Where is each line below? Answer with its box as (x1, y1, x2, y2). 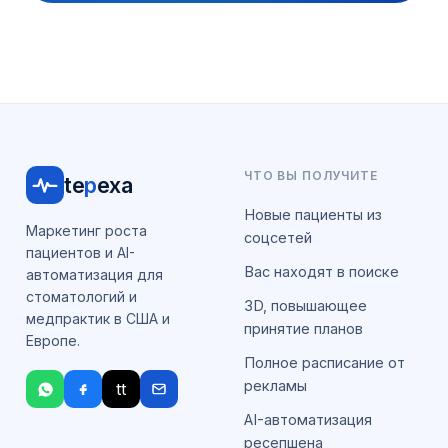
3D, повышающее (244, 297, 367, 314)
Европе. (26, 332, 80, 349)
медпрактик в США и (26, 310, 170, 327)
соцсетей (244, 229, 312, 246)
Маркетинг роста (26, 222, 147, 239)
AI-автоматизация (244, 411, 372, 428)
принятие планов (244, 320, 363, 337)
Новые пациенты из (244, 206, 382, 223)
